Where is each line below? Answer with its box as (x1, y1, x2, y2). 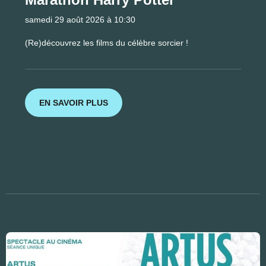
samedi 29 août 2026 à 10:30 (25, 15, 135, 24)
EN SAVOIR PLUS (39, 97, 108, 107)
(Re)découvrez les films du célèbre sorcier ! (25, 38, 188, 47)
